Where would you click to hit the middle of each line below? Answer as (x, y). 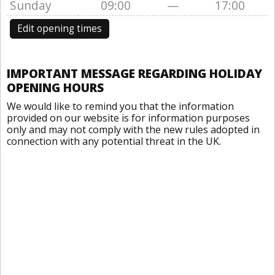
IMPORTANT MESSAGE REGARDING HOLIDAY (134, 73)
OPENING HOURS (55, 87)
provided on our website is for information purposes (128, 118)
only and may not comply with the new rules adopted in (133, 130)
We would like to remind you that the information (120, 106)
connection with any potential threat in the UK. (114, 141)
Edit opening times (60, 29)
